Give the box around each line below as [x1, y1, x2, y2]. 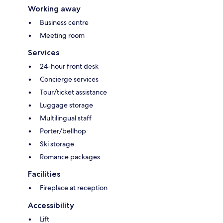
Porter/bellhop [40, 126, 86, 136]
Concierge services [40, 75, 99, 84]
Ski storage [40, 139, 74, 149]
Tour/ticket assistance [40, 88, 107, 97]
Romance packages [40, 152, 100, 162]
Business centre [40, 18, 89, 27]
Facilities [28, 169, 60, 179]
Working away [28, 4, 81, 14]
